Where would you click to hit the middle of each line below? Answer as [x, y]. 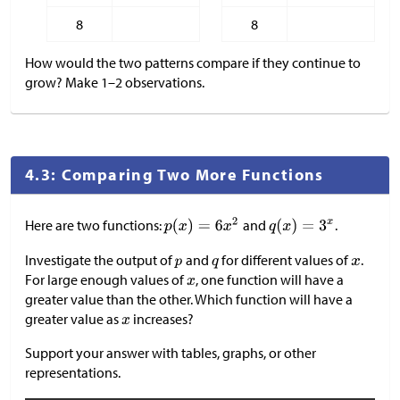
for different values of [285, 260]
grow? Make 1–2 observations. [115, 83]
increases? [162, 319]
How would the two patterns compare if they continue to [193, 63]
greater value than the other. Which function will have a [189, 300]
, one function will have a [270, 280]
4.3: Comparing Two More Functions [175, 175]
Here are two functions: [95, 225]
